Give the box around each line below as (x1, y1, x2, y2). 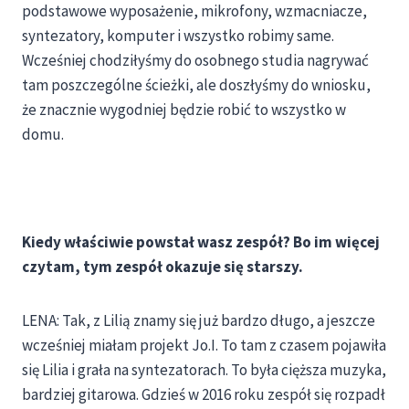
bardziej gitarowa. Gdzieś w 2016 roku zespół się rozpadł (22, 384, 385, 405)
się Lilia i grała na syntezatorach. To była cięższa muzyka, (22, 360, 386, 381)
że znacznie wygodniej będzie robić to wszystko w (22, 100, 346, 121)
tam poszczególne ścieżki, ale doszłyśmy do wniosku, (22, 75, 371, 96)
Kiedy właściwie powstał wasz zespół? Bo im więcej (22, 232, 380, 253)
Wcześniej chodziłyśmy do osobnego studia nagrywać (22, 50, 369, 71)
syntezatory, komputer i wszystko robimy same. (22, 26, 334, 47)
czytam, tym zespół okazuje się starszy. (22, 257, 303, 278)
